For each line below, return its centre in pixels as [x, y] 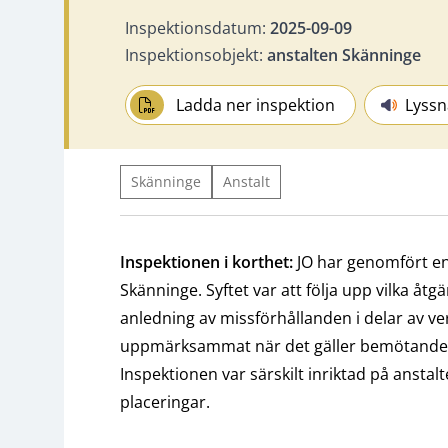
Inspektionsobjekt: [196, 54]
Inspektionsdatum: [197, 27]
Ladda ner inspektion [256, 104]
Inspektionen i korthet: [206, 261]
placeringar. [165, 401]
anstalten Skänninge [344, 54]
